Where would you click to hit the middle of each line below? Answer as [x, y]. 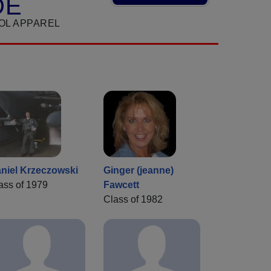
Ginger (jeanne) [139, 171]
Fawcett [121, 185]
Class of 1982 [133, 200]
